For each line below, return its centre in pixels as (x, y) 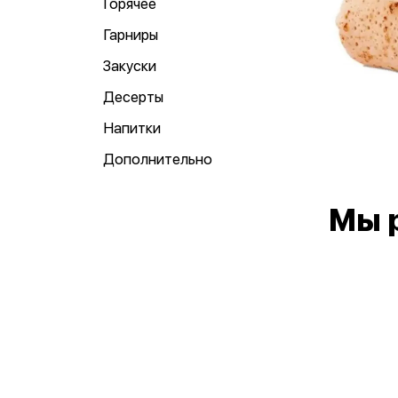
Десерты (133, 97)
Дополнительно (158, 159)
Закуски (130, 66)
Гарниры (131, 35)
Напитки (132, 128)
